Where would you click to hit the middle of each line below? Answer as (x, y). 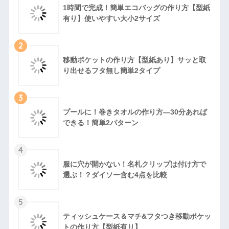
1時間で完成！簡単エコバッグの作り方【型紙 (136, 8)
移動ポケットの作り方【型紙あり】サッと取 (134, 60)
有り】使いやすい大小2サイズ (111, 19)
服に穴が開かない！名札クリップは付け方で (134, 164)
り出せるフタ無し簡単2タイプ (111, 71)
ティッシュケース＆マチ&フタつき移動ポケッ (137, 216)
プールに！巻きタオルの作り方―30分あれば (135, 112)
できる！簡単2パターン (100, 123)
